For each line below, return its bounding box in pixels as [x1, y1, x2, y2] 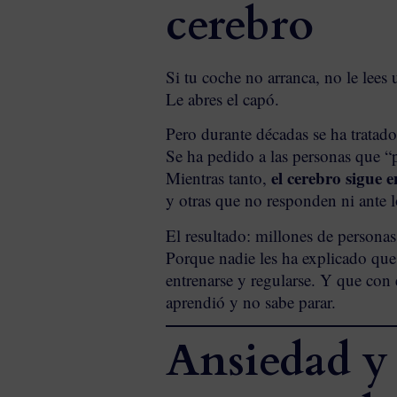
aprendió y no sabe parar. [166, 290, 336, 313]
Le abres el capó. [166, 88, 279, 111]
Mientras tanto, [166, 167, 271, 190]
